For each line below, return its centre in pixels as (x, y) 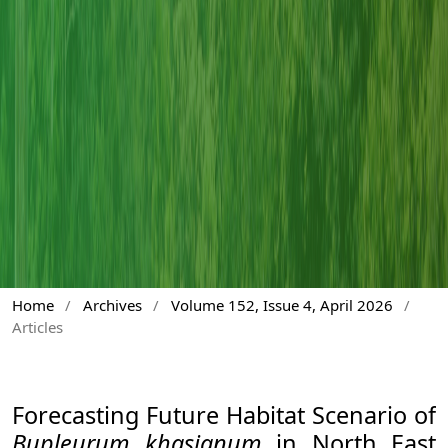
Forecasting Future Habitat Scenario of (224, 414)
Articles (37, 327)
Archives (112, 305)
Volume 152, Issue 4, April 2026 (281, 305)
